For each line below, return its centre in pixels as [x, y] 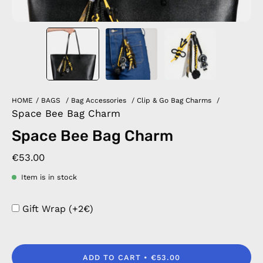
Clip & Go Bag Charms [174, 100]
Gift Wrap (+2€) [58, 209]
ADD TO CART [112, 257]
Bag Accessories [99, 100]
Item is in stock [49, 177]
